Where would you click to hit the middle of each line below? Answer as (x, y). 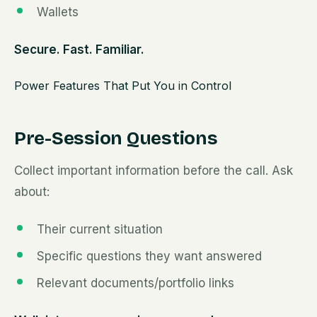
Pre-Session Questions (116, 138)
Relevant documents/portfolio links (136, 283)
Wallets (58, 12)
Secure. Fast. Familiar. (79, 50)
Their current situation (100, 229)
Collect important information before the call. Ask (154, 171)
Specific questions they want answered (149, 256)
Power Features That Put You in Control (123, 86)
